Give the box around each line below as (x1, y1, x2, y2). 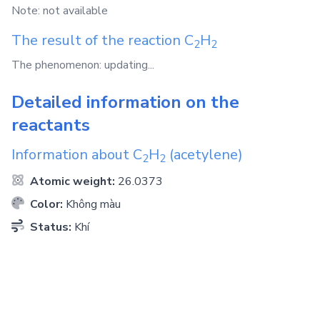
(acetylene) (166, 145, 243, 164)
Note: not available (11, 3, 108, 19)
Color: (27, 196, 66, 212)
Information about (11, 145, 133, 164)
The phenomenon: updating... (11, 57, 154, 73)
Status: (27, 219, 74, 235)
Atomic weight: (27, 174, 118, 189)
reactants (11, 114, 90, 136)
